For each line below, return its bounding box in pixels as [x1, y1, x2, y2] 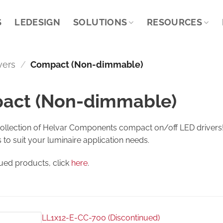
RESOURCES [146, 17, 203, 27]
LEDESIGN [14, 17, 61, 27]
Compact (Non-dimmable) [28, 59, 144, 70]
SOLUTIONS [73, 17, 127, 27]
